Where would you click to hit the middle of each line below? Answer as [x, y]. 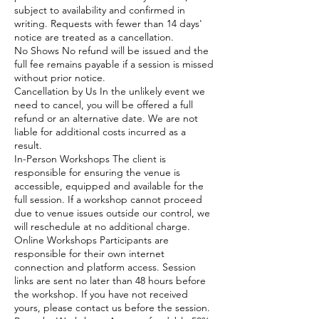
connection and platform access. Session [105, 267]
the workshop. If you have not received [101, 294]
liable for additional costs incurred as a [100, 131]
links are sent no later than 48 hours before [110, 280]
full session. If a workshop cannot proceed [108, 199]
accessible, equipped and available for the [109, 185]
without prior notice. [60, 77]
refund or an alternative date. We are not [106, 118]
